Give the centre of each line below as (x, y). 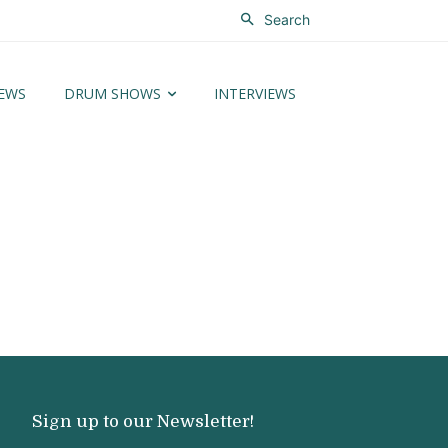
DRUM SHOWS (112, 93)
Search (287, 19)
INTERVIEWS (255, 93)
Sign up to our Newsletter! (143, 421)
